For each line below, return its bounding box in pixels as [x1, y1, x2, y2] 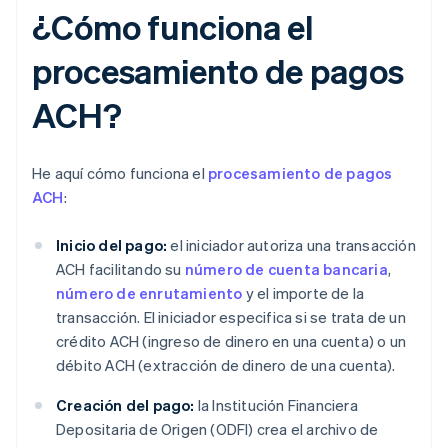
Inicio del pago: [56, 235, 168, 256]
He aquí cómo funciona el [32, 163, 208, 184]
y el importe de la [242, 283, 365, 304]
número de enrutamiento [56, 283, 243, 304]
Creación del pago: [56, 395, 195, 416]
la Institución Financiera [194, 395, 358, 416]
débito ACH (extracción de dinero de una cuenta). [56, 355, 396, 376]
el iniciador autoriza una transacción [167, 235, 416, 256]
